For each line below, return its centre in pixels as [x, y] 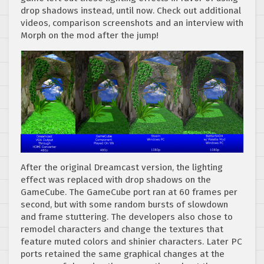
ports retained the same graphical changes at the [123, 254]
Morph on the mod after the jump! [90, 35]
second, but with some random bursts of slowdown [124, 205]
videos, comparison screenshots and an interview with [132, 23]
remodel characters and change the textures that [122, 230]
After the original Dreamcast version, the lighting [122, 168]
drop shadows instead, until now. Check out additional [131, 10]
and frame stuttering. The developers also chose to [127, 217]
